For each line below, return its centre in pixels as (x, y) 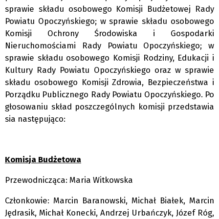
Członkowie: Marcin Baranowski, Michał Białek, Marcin (109, 200)
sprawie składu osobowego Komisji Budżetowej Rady (109, 9)
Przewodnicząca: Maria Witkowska (69, 180)
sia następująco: (35, 119)
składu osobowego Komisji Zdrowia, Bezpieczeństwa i (109, 82)
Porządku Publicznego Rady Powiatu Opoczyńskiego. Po (109, 94)
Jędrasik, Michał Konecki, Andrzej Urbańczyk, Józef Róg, (109, 212)
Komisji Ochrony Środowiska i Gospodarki (109, 33)
